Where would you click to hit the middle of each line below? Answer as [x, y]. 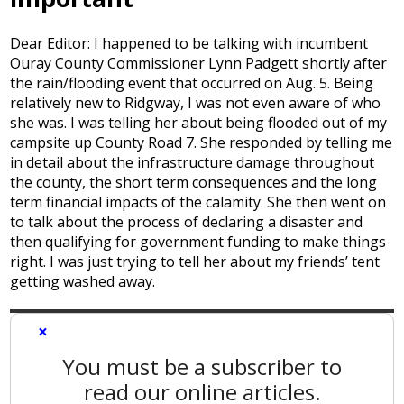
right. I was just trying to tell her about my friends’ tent [195, 261]
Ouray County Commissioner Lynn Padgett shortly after [199, 63]
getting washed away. [83, 281]
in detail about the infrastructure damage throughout [193, 162]
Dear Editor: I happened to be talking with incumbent [189, 43]
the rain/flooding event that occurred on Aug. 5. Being [192, 83]
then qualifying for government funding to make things [198, 241]
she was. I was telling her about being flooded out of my [199, 122]
